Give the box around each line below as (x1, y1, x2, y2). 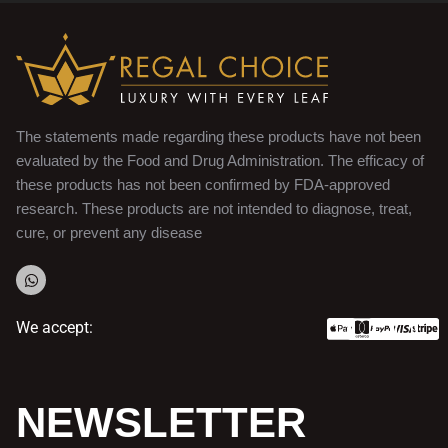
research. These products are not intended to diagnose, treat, (16, 200, 412, 218)
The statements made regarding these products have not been (16, 128, 421, 146)
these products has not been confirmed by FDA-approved (16, 176, 390, 194)
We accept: (16, 318, 93, 338)
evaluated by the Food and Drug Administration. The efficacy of (16, 152, 424, 170)
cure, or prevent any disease (16, 224, 202, 242)
